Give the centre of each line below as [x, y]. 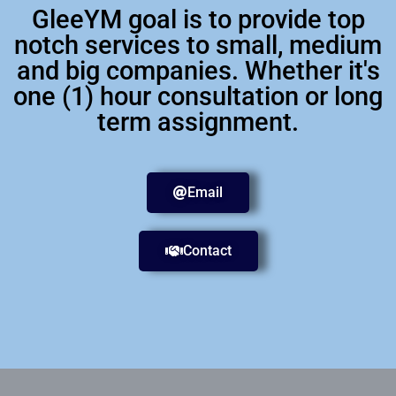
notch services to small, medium [198, 45]
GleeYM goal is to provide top [198, 19]
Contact [207, 250]
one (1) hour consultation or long [198, 96]
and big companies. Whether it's [198, 70]
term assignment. [198, 122]
